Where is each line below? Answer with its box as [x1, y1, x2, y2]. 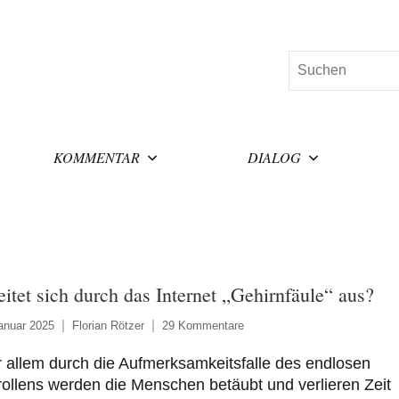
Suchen [287, 53, 337, 69]
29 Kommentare [161, 318, 244, 332]
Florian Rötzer [71, 318, 144, 332]
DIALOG [248, 147, 302, 167]
